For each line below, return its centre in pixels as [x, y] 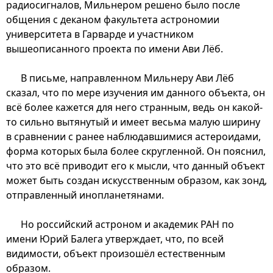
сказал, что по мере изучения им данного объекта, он [136, 92]
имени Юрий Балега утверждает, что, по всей [115, 239]
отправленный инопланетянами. [85, 195]
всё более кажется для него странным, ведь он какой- [134, 107]
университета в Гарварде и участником [100, 34]
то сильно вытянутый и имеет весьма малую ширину [133, 122]
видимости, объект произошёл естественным [116, 253]
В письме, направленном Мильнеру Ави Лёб [127, 78]
